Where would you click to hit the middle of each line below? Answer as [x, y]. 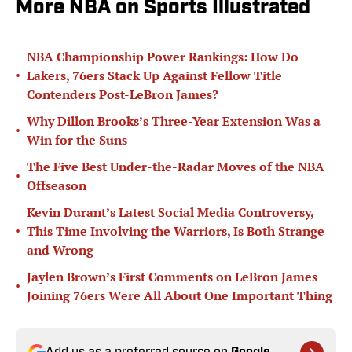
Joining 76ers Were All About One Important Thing [180, 296]
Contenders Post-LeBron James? [123, 95]
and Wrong [60, 250]
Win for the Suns [77, 140]
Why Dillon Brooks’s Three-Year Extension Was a [174, 121]
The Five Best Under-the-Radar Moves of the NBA [176, 167]
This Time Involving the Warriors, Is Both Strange [176, 231]
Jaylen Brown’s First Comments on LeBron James [172, 277]
